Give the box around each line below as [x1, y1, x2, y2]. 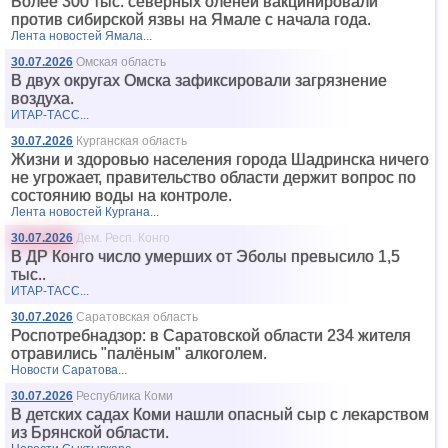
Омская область [76, 55, 166, 69]
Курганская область [76, 134, 187, 148]
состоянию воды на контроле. [11, 187, 232, 204]
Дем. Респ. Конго [76, 231, 170, 245]
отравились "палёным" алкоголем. [11, 345, 267, 362]
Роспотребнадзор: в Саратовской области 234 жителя [11, 327, 411, 344]
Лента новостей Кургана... [11, 205, 159, 219]
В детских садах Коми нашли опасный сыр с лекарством [11, 406, 429, 423]
